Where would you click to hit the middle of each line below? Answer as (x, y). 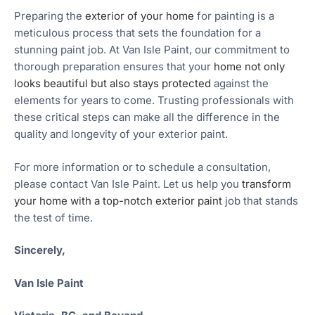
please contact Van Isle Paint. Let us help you (128, 184)
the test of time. (53, 217)
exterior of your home (140, 16)
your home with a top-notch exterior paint (118, 200)
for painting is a (234, 16)
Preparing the (50, 16)
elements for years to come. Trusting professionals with (154, 101)
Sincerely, (40, 250)
